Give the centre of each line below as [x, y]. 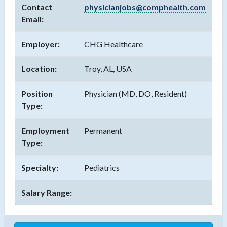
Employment [45, 131]
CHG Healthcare [113, 44]
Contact [37, 7]
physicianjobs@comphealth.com [145, 7]
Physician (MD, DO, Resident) [136, 94]
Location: [39, 69]
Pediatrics [102, 168]
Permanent [103, 131]
